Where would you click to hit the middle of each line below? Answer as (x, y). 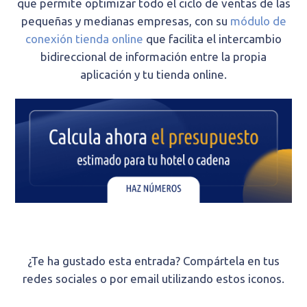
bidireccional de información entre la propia (153, 57)
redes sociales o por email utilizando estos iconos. (153, 278)
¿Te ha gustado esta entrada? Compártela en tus (153, 260)
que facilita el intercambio (212, 39)
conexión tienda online (84, 39)
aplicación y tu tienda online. (153, 75)
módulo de (258, 21)
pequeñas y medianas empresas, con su (125, 21)
